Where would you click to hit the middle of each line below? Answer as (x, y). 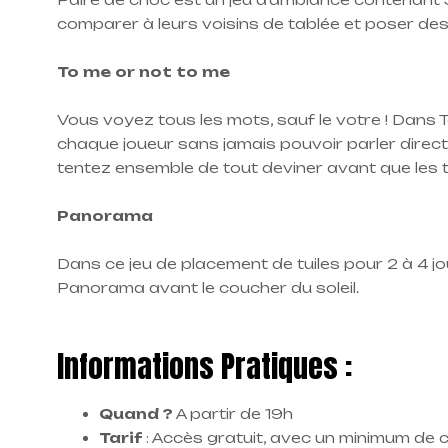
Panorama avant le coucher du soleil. (208, 288)
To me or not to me (143, 72)
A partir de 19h (233, 414)
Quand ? (136, 414)
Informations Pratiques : (204, 366)
